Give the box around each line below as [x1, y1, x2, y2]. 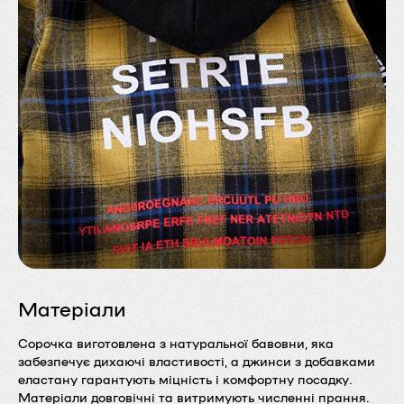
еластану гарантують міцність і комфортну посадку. [18, 371, 353, 386]
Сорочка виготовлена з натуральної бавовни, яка [18, 335, 334, 350]
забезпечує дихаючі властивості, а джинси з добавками [18, 353, 375, 368]
